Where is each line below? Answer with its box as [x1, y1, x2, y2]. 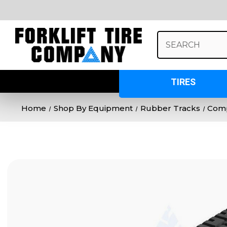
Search [157, 31, 182, 41]
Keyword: [157, 42, 191, 52]
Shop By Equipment [53, 103, 133, 113]
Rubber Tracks [140, 103, 200, 113]
